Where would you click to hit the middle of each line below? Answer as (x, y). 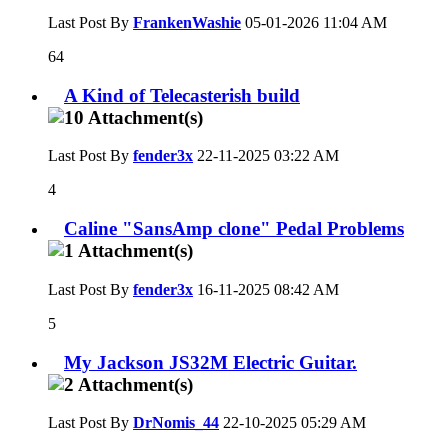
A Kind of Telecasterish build (182, 95)
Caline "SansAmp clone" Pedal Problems (234, 229)
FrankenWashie (187, 22)
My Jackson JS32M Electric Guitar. (210, 362)
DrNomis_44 (176, 423)
